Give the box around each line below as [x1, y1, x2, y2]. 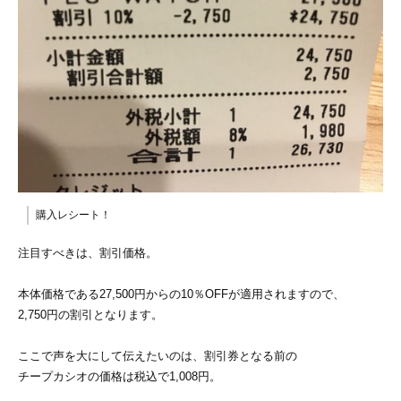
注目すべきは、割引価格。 [18, 246, 158, 260]
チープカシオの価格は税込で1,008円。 [18, 370, 221, 384]
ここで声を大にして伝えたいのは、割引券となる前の [18, 349, 297, 363]
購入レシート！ [36, 209, 111, 222]
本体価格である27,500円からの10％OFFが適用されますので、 [18, 287, 345, 302]
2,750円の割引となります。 [18, 308, 163, 322]
